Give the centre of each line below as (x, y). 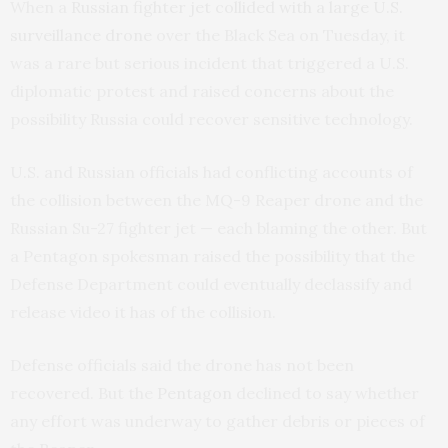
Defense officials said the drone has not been (182, 365)
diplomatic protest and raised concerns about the (202, 91)
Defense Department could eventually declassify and (211, 284)
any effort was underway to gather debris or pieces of (217, 421)
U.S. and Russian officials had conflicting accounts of (211, 172)
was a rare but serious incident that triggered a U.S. (209, 63)
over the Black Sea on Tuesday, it (278, 35)
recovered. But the (83, 393)
